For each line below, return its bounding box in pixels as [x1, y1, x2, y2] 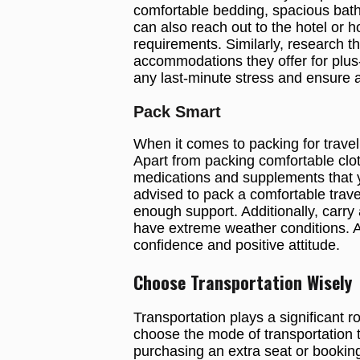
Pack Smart [133, 103, 221, 121]
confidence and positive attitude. [133, 237, 340, 254]
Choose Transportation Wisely [133, 268, 352, 295]
